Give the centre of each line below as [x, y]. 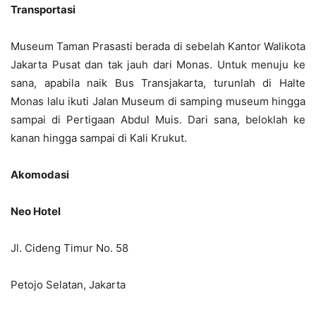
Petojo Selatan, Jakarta [68, 284]
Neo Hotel [36, 211]
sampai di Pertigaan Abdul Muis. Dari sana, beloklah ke [158, 119]
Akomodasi [40, 174]
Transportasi [43, 9]
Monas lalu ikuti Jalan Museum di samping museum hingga [158, 101]
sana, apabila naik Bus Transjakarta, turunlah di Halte [158, 83]
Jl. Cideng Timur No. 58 [69, 248]
